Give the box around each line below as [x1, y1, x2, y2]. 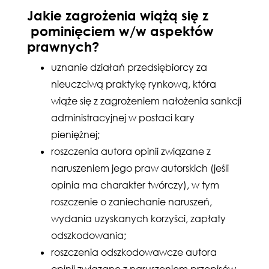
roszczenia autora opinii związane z [51, 145, 211, 157]
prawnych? [27, 38, 99, 55]
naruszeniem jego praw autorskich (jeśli [51, 162, 229, 174]
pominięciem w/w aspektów [27, 22, 214, 39]
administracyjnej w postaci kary [51, 112, 195, 124]
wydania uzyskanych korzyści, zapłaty [51, 213, 226, 225]
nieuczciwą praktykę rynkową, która [51, 78, 216, 90]
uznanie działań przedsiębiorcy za [51, 61, 207, 73]
